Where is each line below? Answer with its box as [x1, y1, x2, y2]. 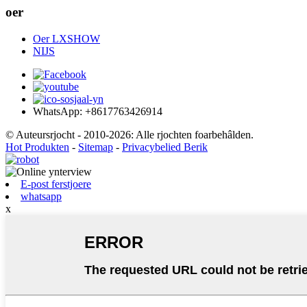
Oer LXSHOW [33, 33, 100, 45]
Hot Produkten [5, 141, 69, 153]
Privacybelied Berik [122, 141, 208, 153]
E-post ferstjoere [21, 178, 91, 191]
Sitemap [78, 141, 113, 153]
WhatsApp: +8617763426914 [33, 106, 162, 118]
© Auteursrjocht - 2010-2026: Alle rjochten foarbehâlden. [5, 129, 254, 141]
